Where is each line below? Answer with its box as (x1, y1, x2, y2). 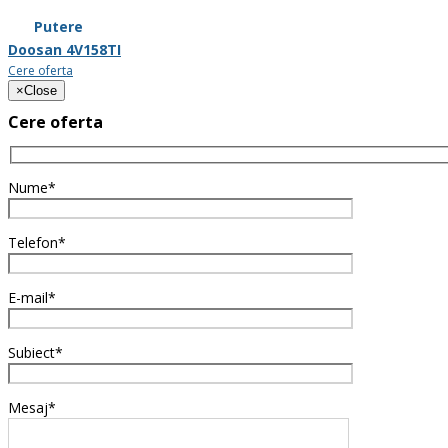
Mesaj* (8, 397, 56, 417)
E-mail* (8, 287, 56, 307)
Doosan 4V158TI (8, 40, 121, 60)
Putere (34, 17, 83, 37)
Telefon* (8, 232, 66, 252)
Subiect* (8, 342, 63, 362)
